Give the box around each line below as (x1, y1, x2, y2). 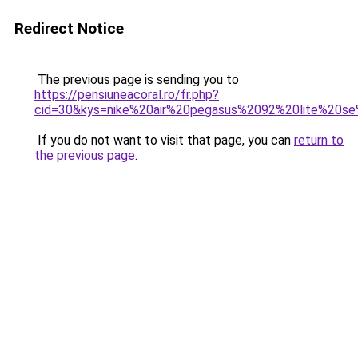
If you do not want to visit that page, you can (34, 133, 294, 148)
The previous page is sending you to (34, 72, 239, 87)
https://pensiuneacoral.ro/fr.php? (34, 87, 219, 102)
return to (294, 133, 344, 148)
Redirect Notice (14, 19, 124, 38)
